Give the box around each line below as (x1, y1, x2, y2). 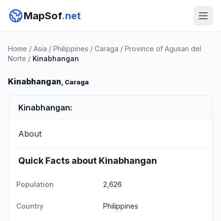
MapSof (24, 10, 62, 22)
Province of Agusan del (125, 44, 201, 53)
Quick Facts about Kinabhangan (18, 155, 157, 166)
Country (16, 202, 43, 210)
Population (16, 180, 54, 188)
